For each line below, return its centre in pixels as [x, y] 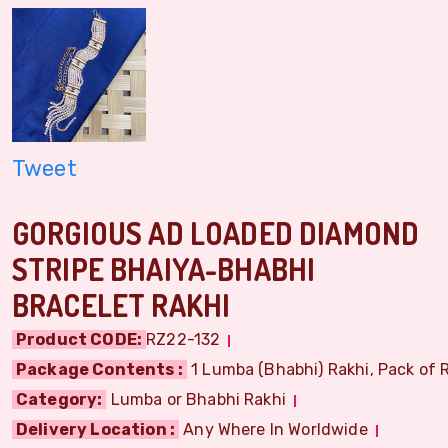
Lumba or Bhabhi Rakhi [196, 399]
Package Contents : [99, 369]
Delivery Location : [96, 429]
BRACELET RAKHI [121, 304]
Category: [59, 399]
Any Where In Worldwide [273, 429]
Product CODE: [79, 339]
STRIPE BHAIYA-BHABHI [164, 268]
